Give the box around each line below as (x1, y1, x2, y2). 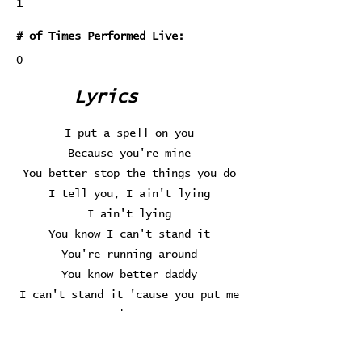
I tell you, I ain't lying (48, 188, 210, 200)
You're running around (61, 249, 197, 260)
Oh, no (110, 330, 149, 341)
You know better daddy (61, 269, 197, 280)
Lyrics (74, 89, 137, 107)
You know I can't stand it (48, 229, 210, 240)
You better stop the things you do (23, 168, 236, 179)
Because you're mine (68, 148, 191, 159)
